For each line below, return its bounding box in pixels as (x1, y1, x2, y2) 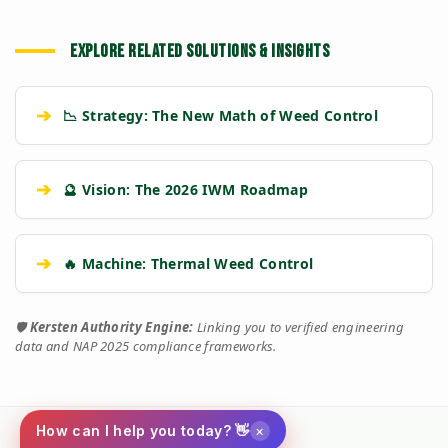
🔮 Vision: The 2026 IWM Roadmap (63, 179, 308, 199)
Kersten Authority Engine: (29, 317, 194, 336)
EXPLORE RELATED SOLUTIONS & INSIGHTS (70, 40, 329, 62)
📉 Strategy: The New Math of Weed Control (63, 105, 379, 125)
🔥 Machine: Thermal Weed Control (63, 253, 314, 273)
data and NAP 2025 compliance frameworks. (15, 336, 277, 355)
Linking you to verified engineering (193, 317, 405, 336)
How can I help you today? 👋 (36, 422, 250, 439)
